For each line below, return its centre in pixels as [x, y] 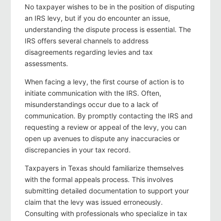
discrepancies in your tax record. [78, 150]
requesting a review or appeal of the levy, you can [106, 127]
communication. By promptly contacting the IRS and [109, 116]
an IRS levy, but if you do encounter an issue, [97, 18]
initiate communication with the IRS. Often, [93, 93]
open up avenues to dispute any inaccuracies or [102, 139]
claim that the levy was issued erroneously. [94, 202]
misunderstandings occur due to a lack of [92, 105]
